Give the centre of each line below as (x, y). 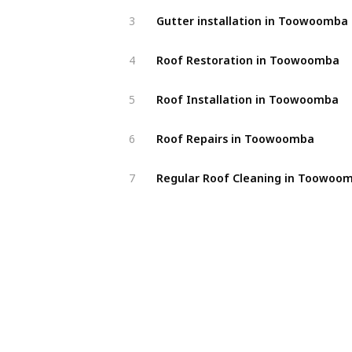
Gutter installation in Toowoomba (252, 15)
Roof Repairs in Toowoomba (235, 133)
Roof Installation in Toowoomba (247, 93)
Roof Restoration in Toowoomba (247, 54)
